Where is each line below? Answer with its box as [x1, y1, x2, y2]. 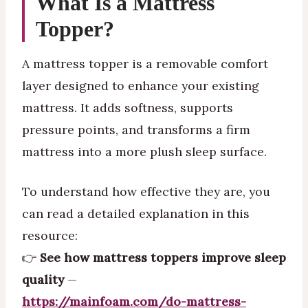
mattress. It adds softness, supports [22, 100, 233, 116]
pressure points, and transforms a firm [22, 122, 250, 138]
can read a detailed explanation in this [22, 205, 250, 221]
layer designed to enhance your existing [22, 78, 259, 94]
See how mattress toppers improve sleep [40, 249, 286, 265]
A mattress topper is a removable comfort [22, 56, 268, 72]
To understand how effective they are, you [22, 183, 270, 199]
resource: [22, 227, 78, 243]
